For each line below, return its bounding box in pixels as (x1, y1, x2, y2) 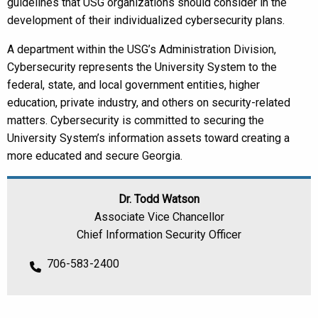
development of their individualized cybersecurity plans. (7, 13, 285, 27)
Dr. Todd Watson (119, 192, 199, 206)
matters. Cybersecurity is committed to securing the (7, 114, 264, 127)
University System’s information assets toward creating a (7, 131, 290, 145)
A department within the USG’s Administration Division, (7, 43, 276, 56)
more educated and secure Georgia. (7, 149, 182, 163)
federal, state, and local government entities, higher (7, 78, 260, 92)
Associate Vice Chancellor (94, 210, 224, 224)
